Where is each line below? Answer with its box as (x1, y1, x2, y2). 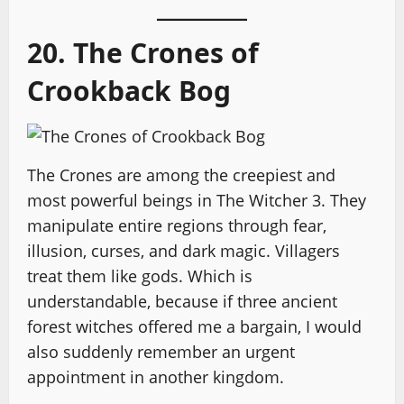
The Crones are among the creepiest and (27, 163, 335, 186)
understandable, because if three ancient (27, 289, 337, 312)
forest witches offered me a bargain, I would (27, 315, 362, 337)
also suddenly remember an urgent (27, 340, 295, 363)
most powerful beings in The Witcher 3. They (27, 188, 366, 211)
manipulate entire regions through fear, (27, 214, 326, 236)
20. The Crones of (27, 33, 259, 71)
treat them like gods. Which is (27, 264, 252, 287)
